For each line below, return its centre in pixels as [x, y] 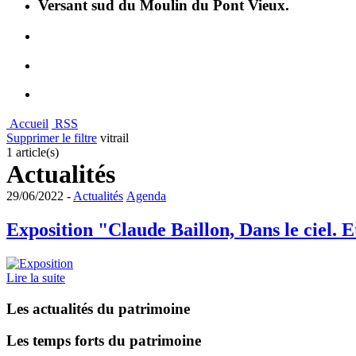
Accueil [29, 124]
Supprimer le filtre [52, 138]
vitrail [113, 138]
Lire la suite [36, 278]
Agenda [146, 196]
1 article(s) [33, 153]
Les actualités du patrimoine [98, 308]
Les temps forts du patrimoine [104, 341]
